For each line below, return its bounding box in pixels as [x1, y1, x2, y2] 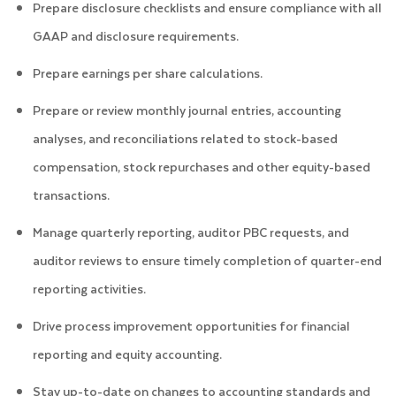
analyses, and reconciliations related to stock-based [32, 127, 338, 148]
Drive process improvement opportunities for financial [32, 315, 350, 336]
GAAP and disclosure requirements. [32, 25, 239, 46]
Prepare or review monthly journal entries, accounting [32, 99, 341, 120]
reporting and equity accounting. [32, 343, 222, 364]
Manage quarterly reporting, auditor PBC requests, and [32, 221, 349, 242]
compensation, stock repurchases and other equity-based [32, 156, 370, 177]
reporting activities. [32, 278, 146, 299]
